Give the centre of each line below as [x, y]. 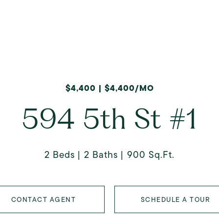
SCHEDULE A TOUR [175, 199]
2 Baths [101, 155]
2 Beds [60, 155]
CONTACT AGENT [44, 199]
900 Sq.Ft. [151, 155]
